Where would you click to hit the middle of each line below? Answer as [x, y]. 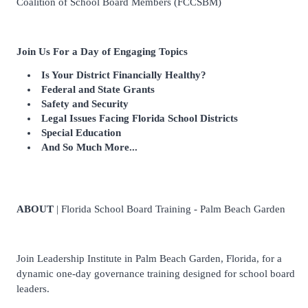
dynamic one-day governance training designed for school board [156, 274]
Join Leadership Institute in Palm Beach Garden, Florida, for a [149, 259]
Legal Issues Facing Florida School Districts [140, 119]
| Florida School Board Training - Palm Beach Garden [169, 209]
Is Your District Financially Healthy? [124, 75]
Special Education [81, 133]
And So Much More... [89, 147]
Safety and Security [85, 104]
